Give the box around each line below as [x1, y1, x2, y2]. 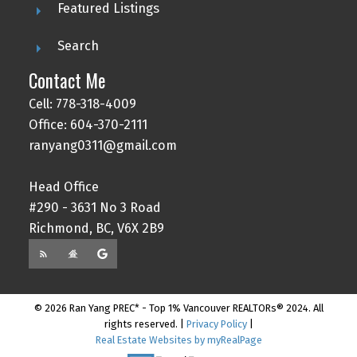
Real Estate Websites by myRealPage [95, 333, 262, 346]
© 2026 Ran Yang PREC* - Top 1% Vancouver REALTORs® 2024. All [33, 301, 324, 314]
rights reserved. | [104, 317, 186, 330]
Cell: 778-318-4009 [28, 96, 136, 112]
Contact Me [28, 67, 105, 95]
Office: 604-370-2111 [28, 117, 147, 133]
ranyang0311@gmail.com [28, 138, 177, 154]
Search [57, 38, 99, 54]
